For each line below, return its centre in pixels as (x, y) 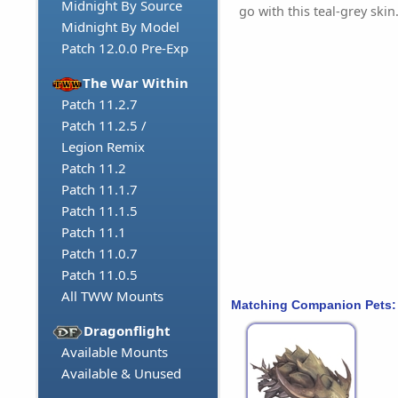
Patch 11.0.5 (99, 275)
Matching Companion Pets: (314, 304)
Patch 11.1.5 (99, 211)
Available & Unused (121, 374)
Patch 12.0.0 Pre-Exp (125, 48)
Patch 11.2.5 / (104, 126)
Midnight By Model (120, 27)
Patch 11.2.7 (99, 104)
